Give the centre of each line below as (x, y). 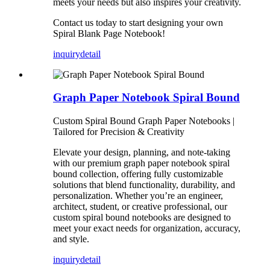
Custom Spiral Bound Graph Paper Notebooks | (144, 121)
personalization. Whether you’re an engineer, (138, 196)
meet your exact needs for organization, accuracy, (147, 228)
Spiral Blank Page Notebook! (109, 33)
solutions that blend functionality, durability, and (144, 185)
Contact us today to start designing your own (138, 22)
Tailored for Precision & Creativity (119, 132)
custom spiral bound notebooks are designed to (142, 218)
